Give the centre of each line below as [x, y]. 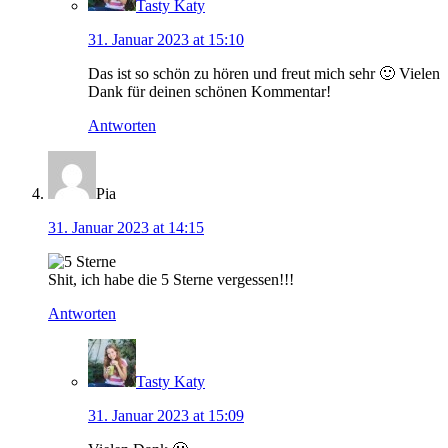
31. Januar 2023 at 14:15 [126, 228]
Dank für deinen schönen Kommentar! [209, 92]
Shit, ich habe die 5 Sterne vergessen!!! [171, 280]
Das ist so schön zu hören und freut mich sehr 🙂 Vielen [264, 74]
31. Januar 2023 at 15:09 [166, 416]
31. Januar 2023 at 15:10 [166, 40]
